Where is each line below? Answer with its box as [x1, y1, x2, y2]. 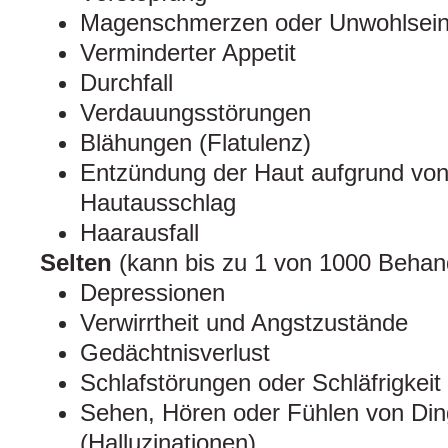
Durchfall [80, 69, 173, 97]
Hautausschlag [80, 189, 236, 217]
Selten [40, 249, 119, 277]
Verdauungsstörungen [80, 99, 311, 127]
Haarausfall [80, 219, 199, 247]
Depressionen [80, 279, 225, 307]
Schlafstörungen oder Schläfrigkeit [80, 369, 441, 397]
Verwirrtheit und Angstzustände [80, 309, 408, 337]
